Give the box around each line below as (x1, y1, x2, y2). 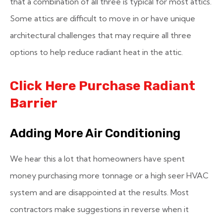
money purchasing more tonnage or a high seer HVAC (10, 170, 209, 180)
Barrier (10, 96, 57, 111)
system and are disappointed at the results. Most (10, 187, 189, 197)
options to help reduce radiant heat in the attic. (10, 47, 183, 57)
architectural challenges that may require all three (10, 30, 191, 40)
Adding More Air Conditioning (10, 126, 180, 140)
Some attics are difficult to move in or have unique (10, 13, 195, 23)
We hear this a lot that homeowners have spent (10, 154, 185, 164)
